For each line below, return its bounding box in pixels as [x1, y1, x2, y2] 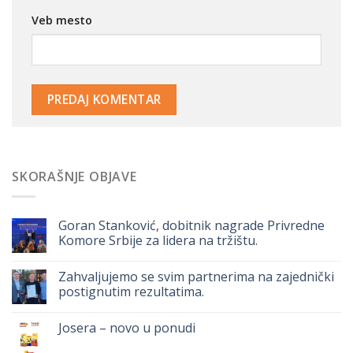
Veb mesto [32, 13, 92, 28]
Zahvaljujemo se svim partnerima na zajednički [58, 267, 334, 285]
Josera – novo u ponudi [58, 318, 195, 336]
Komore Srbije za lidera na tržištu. [58, 231, 258, 249]
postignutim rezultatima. [58, 282, 204, 300]
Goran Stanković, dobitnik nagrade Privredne [58, 216, 325, 234]
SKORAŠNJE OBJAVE [12, 168, 137, 186]
